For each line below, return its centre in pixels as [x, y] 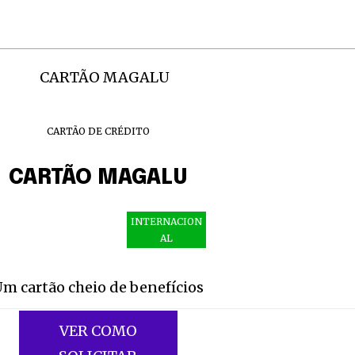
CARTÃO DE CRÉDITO [98, 132]
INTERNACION [166, 222]
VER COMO [98, 331]
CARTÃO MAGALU [98, 178]
